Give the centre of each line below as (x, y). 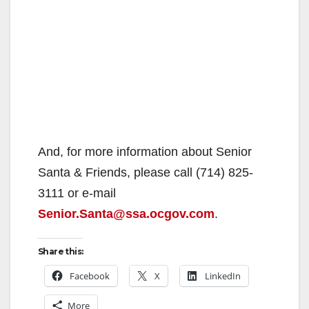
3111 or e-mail (77, 193)
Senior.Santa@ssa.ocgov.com (126, 213)
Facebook (90, 276)
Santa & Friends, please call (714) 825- (146, 172)
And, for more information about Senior (145, 151)
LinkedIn (223, 276)
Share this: (61, 251)
